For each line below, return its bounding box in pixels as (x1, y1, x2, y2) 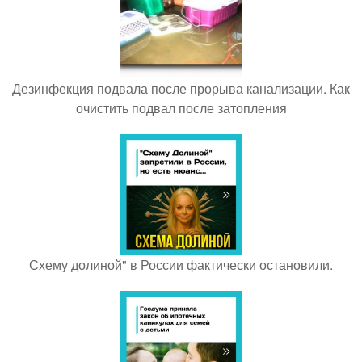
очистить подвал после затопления (75, 98, 287, 117)
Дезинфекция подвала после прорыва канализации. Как (12, 78, 350, 98)
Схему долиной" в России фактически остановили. (29, 255, 333, 274)
